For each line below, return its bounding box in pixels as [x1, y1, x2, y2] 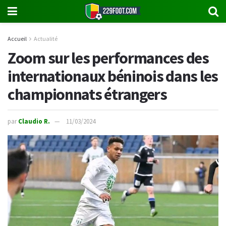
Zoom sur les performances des [8, 47, 209, 68]
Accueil [8, 35, 27, 42]
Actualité [34, 35, 58, 42]
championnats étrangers [8, 84, 167, 104]
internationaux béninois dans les [8, 66, 218, 86]
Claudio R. [18, 117, 50, 126]
